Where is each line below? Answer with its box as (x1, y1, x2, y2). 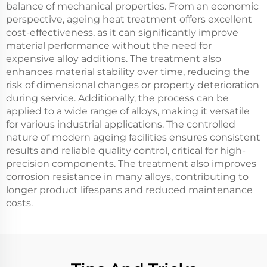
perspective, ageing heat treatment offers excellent (6, 14, 252, 26)
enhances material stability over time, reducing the (6, 66, 250, 78)
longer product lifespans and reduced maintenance (6, 184, 253, 196)
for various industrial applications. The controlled (6, 119, 235, 131)
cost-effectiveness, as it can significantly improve (6, 27, 238, 39)
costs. (6, 197, 33, 209)
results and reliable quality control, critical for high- (6, 145, 246, 157)
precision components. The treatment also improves (6, 158, 256, 170)
